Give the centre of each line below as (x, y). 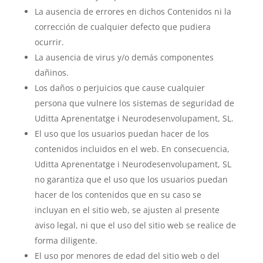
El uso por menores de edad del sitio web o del (127, 256)
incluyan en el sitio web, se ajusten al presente (127, 210)
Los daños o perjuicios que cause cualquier (119, 88)
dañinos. (51, 73)
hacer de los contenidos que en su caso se (118, 195)
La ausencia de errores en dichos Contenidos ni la (133, 11)
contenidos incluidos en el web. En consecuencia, (132, 149)
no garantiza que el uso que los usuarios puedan (131, 179)
